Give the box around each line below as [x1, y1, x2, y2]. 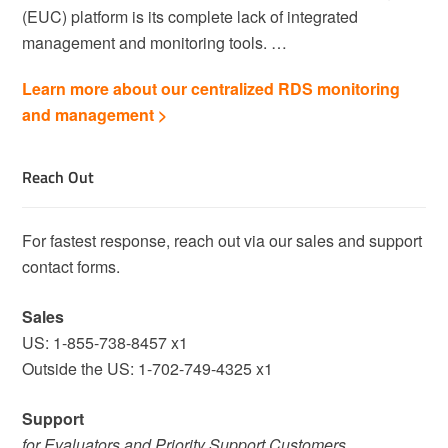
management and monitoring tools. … [22, 31, 288, 55]
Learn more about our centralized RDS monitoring [22, 77, 401, 101]
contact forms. [22, 255, 121, 279]
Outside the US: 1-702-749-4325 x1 [22, 357, 274, 381]
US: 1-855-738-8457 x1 [22, 331, 189, 355]
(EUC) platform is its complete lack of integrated [22, 5, 359, 29]
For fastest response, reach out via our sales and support [22, 229, 423, 253]
